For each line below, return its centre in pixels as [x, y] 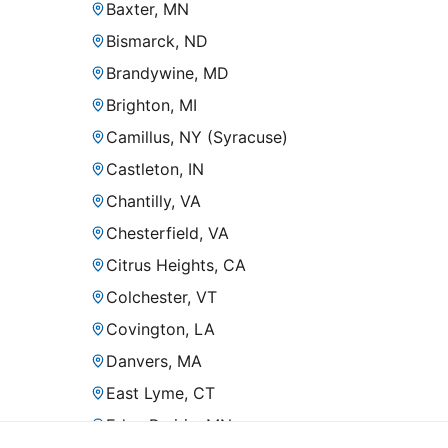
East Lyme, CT [160, 393]
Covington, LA [160, 329]
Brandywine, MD [167, 73]
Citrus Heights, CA [176, 265]
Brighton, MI [151, 105]
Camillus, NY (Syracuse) [197, 137]
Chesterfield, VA [167, 233]
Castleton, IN [155, 169]
